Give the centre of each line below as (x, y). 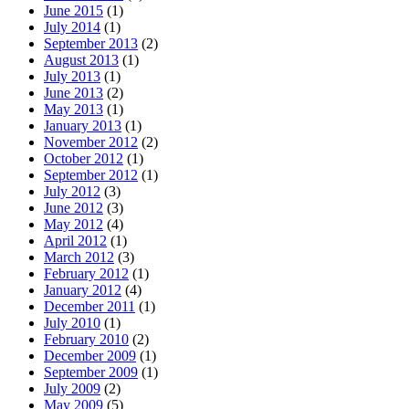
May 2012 (73, 224)
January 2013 (83, 125)
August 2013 (81, 59)
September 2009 (91, 372)
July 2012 (72, 191)
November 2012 (91, 142)
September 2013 (91, 43)
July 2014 (72, 26)
